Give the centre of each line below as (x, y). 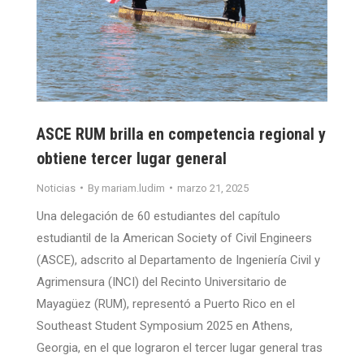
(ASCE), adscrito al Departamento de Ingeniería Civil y (178, 260)
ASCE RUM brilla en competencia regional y (181, 134)
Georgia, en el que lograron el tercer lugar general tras (180, 347)
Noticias (56, 188)
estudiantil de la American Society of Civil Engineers (174, 238)
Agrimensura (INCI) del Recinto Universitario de (162, 282)
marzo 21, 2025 (213, 188)
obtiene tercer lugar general (132, 158)
